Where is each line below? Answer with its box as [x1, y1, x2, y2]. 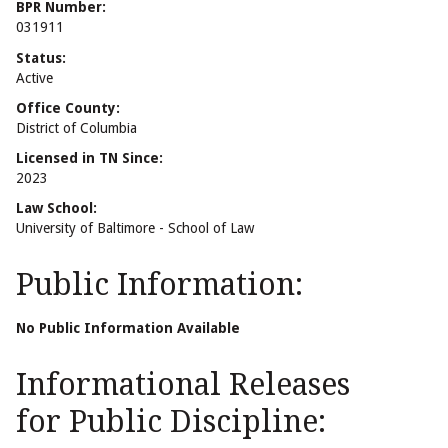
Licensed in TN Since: [16, 149, 163, 166]
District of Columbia [16, 119, 137, 136]
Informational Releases [16, 367, 350, 403]
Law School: [16, 200, 97, 217]
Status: [16, 49, 66, 66]
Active [16, 69, 53, 86]
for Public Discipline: [16, 404, 326, 440]
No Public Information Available [16, 320, 240, 337]
